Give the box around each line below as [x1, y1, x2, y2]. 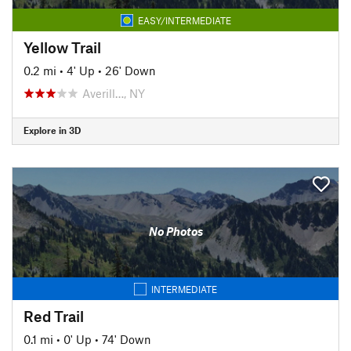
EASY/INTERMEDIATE [137, 14, 231, 26]
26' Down [105, 63, 156, 78]
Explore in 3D [24, 125, 81, 136]
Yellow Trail [24, 38, 101, 56]
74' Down [102, 331, 151, 346]
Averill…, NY [82, 85, 145, 100]
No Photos [148, 224, 203, 238]
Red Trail [24, 306, 84, 325]
